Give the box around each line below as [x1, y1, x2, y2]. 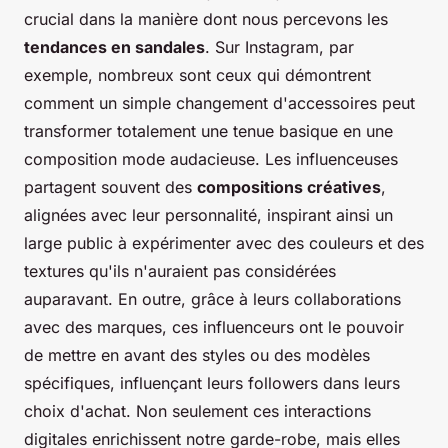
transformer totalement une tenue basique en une [24, 120, 393, 141]
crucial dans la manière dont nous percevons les [24, 8, 388, 29]
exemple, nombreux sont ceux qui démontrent [24, 64, 371, 85]
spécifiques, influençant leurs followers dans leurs [24, 372, 400, 393]
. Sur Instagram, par [205, 36, 354, 57]
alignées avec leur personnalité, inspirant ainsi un [24, 204, 393, 225]
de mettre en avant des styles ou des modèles [24, 344, 370, 365]
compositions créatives [197, 176, 381, 197]
